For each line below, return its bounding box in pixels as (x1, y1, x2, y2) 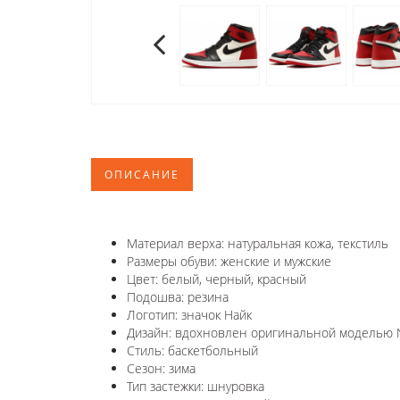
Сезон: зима (127, 359, 196, 377)
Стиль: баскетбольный (127, 341, 258, 359)
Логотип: (127, 305, 181, 323)
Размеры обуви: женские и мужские (127, 252, 331, 270)
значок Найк (181, 305, 255, 323)
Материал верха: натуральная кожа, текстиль (127, 234, 388, 252)
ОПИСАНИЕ (104, 166, 179, 182)
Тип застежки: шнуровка (127, 377, 264, 395)
